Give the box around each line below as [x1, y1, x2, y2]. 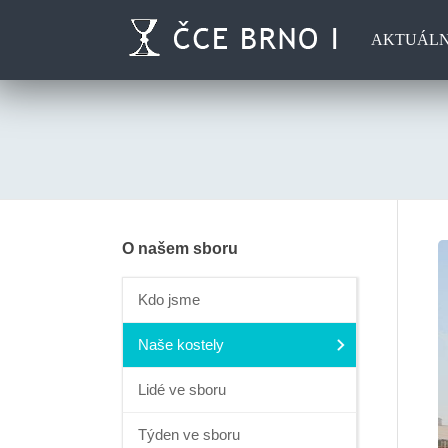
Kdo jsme [138, 291, 200, 308]
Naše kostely [138, 336, 224, 353]
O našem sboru [122, 240, 238, 257]
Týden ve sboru [138, 426, 240, 443]
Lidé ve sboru [138, 381, 226, 398]
